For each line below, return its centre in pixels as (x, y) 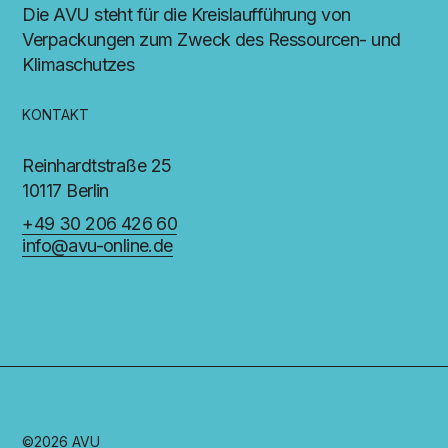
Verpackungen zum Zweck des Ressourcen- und (211, 39)
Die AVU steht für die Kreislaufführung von (186, 14)
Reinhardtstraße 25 (97, 165)
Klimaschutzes (78, 64)
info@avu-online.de (97, 245)
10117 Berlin (65, 190)
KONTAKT (56, 114)
